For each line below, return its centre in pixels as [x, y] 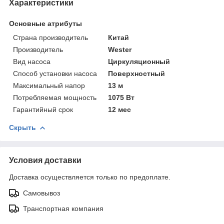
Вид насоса [32, 61]
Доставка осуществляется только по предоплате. [90, 177]
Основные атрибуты [45, 23]
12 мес [120, 109]
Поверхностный [137, 73]
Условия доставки [45, 160]
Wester [120, 49]
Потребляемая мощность [55, 97]
